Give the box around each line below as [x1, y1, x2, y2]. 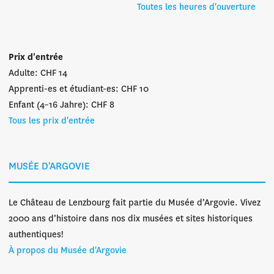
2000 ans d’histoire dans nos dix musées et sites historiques [9, 214, 253, 224]
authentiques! [9, 230, 64, 240]
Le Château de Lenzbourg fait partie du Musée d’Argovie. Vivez [9, 198, 261, 208]
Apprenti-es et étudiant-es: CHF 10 [9, 84, 149, 94]
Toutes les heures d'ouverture [137, 2, 256, 12]
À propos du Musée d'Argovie [9, 246, 127, 256]
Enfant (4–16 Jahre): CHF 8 [9, 100, 114, 110]
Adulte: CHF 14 [9, 68, 67, 78]
